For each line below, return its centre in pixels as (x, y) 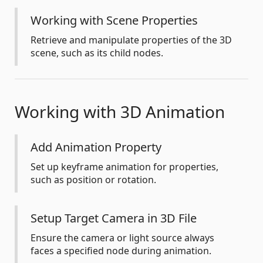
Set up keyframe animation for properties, (124, 167)
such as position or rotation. (93, 180)
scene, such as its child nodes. (97, 53)
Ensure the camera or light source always (122, 238)
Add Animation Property (96, 147)
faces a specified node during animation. (121, 251)
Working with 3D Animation (120, 112)
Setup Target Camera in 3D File (114, 218)
